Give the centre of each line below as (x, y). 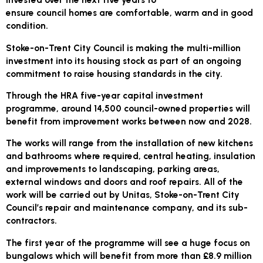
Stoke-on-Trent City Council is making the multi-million (124, 48)
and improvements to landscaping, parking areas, (113, 169)
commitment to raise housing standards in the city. (114, 73)
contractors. (32, 221)
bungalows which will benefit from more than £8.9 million (129, 255)
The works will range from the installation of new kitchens (130, 143)
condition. (27, 26)
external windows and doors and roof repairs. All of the (125, 182)
